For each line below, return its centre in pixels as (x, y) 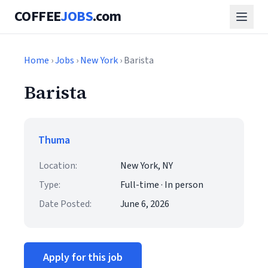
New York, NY (147, 166)
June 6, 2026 (145, 204)
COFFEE (38, 16)
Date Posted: (65, 204)
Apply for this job (83, 258)
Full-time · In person (162, 185)
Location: (58, 166)
